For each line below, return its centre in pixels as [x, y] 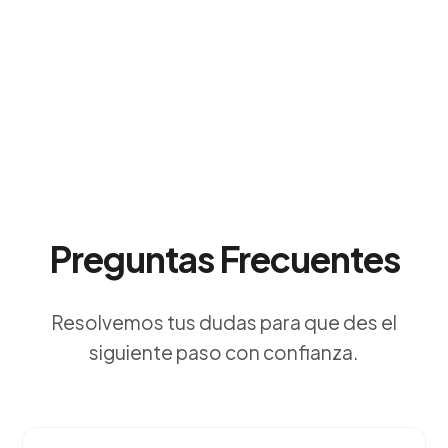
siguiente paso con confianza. [224, 352]
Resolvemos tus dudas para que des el [224, 322]
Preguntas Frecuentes [224, 258]
